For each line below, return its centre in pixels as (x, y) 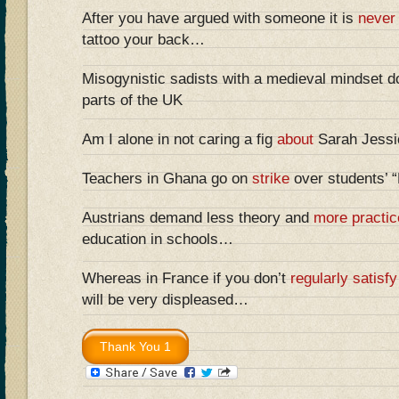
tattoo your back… (143, 40)
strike (271, 179)
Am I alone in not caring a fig (179, 139)
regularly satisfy (344, 278)
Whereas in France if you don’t (186, 278)
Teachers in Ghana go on (167, 179)
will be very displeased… (165, 300)
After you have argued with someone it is (220, 18)
